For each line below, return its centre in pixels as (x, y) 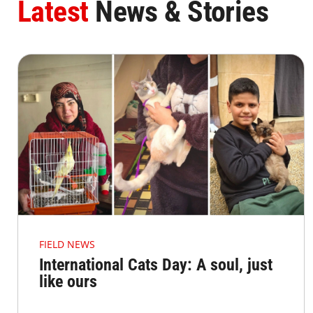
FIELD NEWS (67, 245)
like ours (68, 282)
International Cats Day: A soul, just (156, 265)
